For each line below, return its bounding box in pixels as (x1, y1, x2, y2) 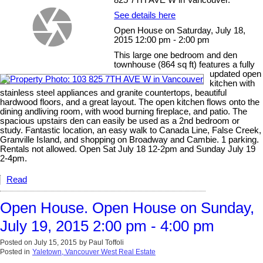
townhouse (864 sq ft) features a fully (114, 59, 255, 69)
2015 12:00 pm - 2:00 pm (114, 35, 210, 45)
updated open (210, 69, 261, 79)
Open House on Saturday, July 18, (114, 25, 246, 35)
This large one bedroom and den (114, 50, 238, 60)
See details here (114, 10, 176, 20)
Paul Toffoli (89, 238, 124, 247)
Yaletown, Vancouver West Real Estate (32, 247, 156, 256)
